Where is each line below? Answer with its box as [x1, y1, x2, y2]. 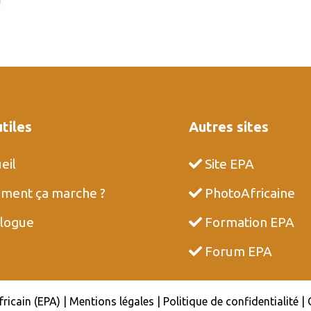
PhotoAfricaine [202, 185, 295, 201]
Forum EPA [202, 244, 272, 260]
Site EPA [202, 156, 254, 172]
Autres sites [189, 119, 269, 135]
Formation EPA [202, 215, 294, 230]
